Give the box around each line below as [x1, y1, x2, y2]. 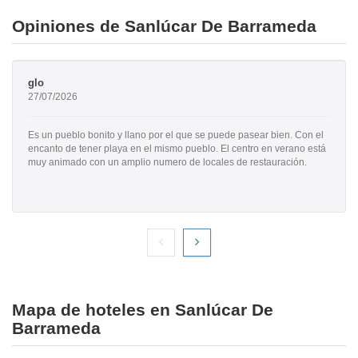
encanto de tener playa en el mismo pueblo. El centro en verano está [28, 142, 326, 154]
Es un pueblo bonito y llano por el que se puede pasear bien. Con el [28, 129, 324, 141]
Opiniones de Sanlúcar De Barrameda [12, 16, 316, 35]
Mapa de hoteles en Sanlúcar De [12, 300, 273, 319]
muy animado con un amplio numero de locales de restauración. [28, 156, 307, 168]
